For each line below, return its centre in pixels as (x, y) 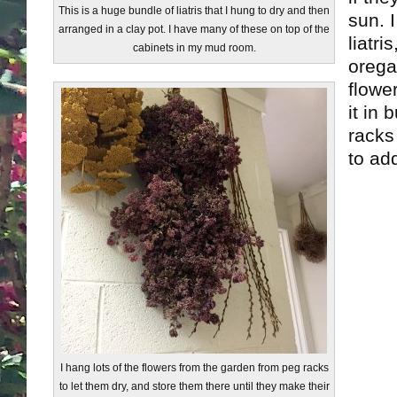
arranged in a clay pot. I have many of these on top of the (194, 29)
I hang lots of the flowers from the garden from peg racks (194, 368)
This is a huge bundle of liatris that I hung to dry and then (194, 11)
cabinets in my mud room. (194, 48)
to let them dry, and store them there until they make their (194, 386)
